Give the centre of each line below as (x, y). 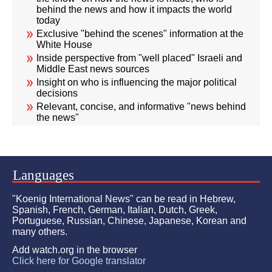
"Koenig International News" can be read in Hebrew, (124, 199)
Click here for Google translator (79, 261)
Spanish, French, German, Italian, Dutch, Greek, (115, 210)
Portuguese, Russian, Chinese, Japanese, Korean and (129, 221)
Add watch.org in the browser (75, 250)
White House (64, 45)
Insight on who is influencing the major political (137, 83)
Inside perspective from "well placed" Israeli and (139, 58)
